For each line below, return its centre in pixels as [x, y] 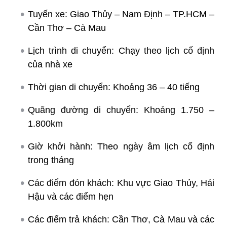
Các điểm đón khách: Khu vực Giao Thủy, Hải [121, 183]
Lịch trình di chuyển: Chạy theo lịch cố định [121, 50]
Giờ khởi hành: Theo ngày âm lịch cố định [121, 146]
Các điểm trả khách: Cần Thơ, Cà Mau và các [121, 219]
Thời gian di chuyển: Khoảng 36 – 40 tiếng [114, 87]
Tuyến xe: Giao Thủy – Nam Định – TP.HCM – [121, 14]
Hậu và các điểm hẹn [71, 196]
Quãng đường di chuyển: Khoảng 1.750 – [121, 110]
